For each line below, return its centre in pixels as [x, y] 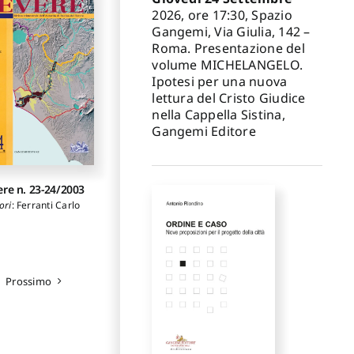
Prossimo [28, 281]
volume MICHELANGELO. [228, 64]
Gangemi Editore [204, 131]
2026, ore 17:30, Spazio [222, 15]
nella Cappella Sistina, [218, 114]
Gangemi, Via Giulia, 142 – [231, 31]
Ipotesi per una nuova [220, 81]
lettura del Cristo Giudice [229, 98]
